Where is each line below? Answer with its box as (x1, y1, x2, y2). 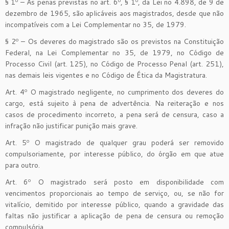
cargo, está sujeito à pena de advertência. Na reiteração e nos (5, 98, 224, 108)
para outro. (5, 159, 40, 170)
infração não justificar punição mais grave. (5, 120, 138, 131)
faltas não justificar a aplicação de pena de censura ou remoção (5, 210, 224, 221)
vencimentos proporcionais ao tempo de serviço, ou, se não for (5, 188, 224, 198)
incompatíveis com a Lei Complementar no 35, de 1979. (5, 19, 186, 30)
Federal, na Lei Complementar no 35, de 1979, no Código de (5, 47, 224, 58)
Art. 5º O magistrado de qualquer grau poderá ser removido (5, 137, 224, 148)
